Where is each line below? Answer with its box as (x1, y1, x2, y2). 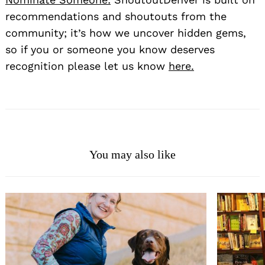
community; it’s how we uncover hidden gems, (5, 26, 246, 39)
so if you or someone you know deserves (5, 43, 215, 56)
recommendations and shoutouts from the (5, 9, 227, 22)
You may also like (89, 147, 176, 161)
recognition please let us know (5, 59, 169, 72)
